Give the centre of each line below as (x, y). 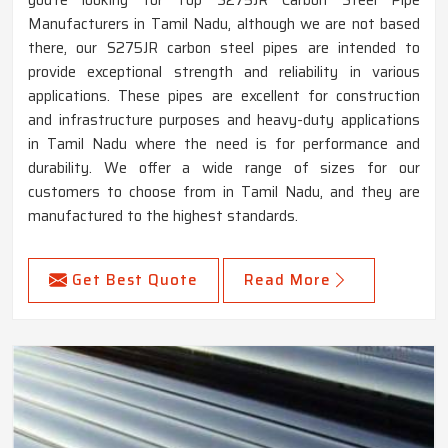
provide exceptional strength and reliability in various (224, 71)
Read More (287, 279)
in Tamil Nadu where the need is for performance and (224, 143)
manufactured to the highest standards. (163, 215)
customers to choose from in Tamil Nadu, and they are (224, 191)
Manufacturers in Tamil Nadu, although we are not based (224, 23)
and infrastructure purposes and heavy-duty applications (224, 119)
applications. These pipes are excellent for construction (224, 95)
